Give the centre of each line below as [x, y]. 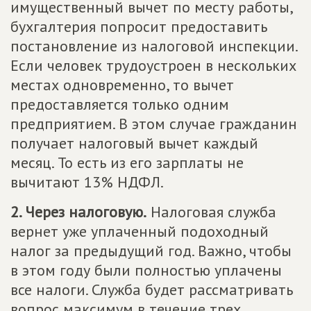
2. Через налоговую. [78, 212]
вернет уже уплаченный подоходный [140, 231]
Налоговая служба [211, 212]
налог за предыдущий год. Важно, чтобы [151, 251]
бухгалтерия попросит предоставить [139, 26]
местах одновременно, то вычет [122, 85]
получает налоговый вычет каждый [134, 143]
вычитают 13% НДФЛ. [87, 182]
